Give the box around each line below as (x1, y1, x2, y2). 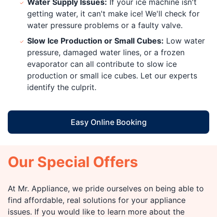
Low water (164, 35, 205, 46)
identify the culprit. (27, 82, 96, 92)
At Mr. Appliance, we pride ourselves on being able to (8, 183, 204, 193)
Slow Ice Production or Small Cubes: (27, 35, 164, 46)
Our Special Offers (8, 153, 138, 170)
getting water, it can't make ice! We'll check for (27, 8, 200, 18)
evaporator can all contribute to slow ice (27, 59, 177, 69)
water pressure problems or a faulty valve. (27, 20, 183, 30)
